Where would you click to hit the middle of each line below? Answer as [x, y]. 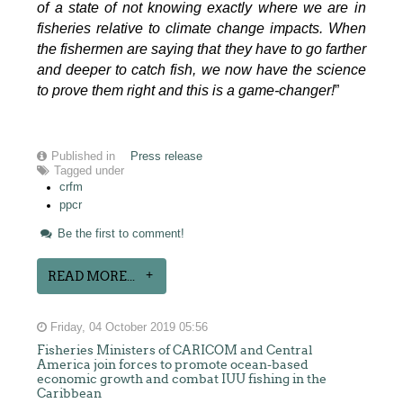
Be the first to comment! [120, 233]
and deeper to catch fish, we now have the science [201, 69]
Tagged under [90, 170]
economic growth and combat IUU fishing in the [182, 378]
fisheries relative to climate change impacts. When [201, 28]
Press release [167, 156]
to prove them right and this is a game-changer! [186, 90]
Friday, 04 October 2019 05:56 [128, 327]
